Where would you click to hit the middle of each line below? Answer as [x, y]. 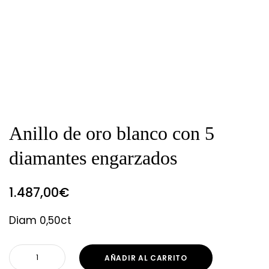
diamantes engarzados [93, 158]
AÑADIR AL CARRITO [146, 258]
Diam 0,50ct [40, 221]
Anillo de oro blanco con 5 [112, 133]
